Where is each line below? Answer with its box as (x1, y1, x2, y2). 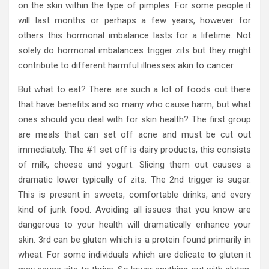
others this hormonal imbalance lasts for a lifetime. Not (18, 29, 251, 41)
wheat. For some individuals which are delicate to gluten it (18, 249, 251, 260)
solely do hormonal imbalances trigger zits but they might (18, 44, 251, 56)
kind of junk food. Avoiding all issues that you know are (18, 204, 251, 215)
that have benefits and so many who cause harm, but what (18, 98, 251, 110)
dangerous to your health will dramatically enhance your (18, 219, 251, 230)
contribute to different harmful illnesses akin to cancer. (18, 59, 235, 71)
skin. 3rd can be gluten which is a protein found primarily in (18, 234, 251, 245)
